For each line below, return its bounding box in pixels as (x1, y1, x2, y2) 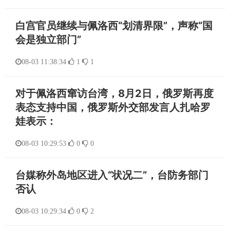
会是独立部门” (15, 33, 81, 46)
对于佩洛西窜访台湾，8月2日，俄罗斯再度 (15, 87, 214, 100)
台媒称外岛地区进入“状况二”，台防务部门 (15, 169, 208, 181)
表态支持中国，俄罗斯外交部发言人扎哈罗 (15, 101, 210, 113)
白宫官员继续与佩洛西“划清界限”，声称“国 (15, 20, 213, 32)
